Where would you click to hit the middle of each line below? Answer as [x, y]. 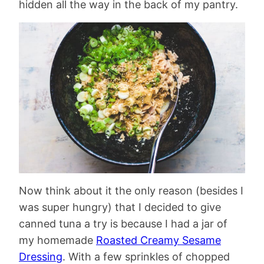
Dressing [41, 257]
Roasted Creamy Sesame [159, 240]
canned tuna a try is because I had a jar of [123, 224]
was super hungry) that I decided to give [120, 207]
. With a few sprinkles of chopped [146, 257]
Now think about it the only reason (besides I [131, 191]
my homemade [57, 240]
